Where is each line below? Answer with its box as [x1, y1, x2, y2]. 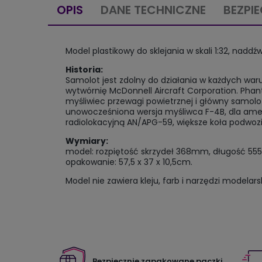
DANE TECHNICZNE [101, 2, 206, 19]
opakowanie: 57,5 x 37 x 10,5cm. [65, 156, 192, 168]
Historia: [65, 64, 103, 76]
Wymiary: [65, 135, 108, 147]
